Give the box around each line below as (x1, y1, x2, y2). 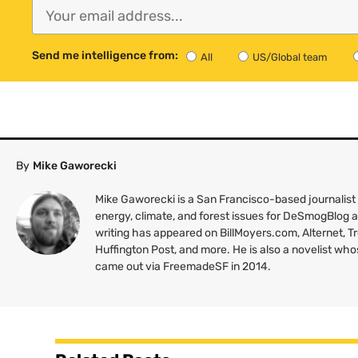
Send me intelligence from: (32, 48, 178, 62)
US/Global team (253, 50, 328, 63)
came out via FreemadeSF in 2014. (95, 259, 272, 273)
